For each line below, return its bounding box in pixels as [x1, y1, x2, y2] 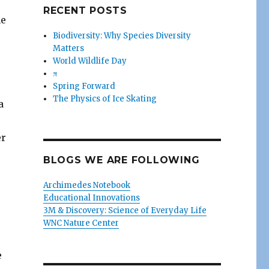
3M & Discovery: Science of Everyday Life [43, 205, 207, 216]
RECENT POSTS [43, 5, 127, 16]
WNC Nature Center [43, 218, 119, 228]
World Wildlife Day [53, 56, 127, 66]
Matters [53, 43, 85, 53]
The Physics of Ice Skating [53, 94, 157, 104]
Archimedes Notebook [43, 180, 130, 190]
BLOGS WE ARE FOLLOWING [43, 154, 200, 166]
